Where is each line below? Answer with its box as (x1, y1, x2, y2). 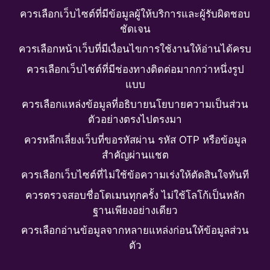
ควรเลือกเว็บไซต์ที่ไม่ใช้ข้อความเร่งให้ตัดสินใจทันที (21, 169, 249, 181)
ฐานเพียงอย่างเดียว (92, 204, 178, 216)
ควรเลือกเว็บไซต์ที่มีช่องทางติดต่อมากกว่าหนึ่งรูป (26, 63, 244, 75)
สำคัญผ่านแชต (101, 148, 169, 161)
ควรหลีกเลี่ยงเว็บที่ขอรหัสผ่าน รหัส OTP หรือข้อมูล (24, 133, 246, 146)
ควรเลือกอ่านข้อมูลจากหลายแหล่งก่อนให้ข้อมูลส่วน (21, 224, 249, 237)
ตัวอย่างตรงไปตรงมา (88, 113, 182, 126)
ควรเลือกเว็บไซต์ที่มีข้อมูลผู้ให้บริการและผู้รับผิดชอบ (20, 7, 250, 20)
